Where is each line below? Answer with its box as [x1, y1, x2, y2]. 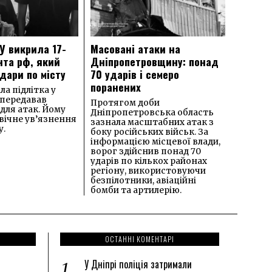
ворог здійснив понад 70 [90, 146, 201, 157]
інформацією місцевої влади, [90, 136, 220, 147]
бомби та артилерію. [90, 185, 182, 195]
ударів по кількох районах [90, 155, 207, 166]
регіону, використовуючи [90, 165, 206, 176]
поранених [90, 78, 141, 95]
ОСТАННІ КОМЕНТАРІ [104, 233, 174, 244]
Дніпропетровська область [90, 107, 214, 118]
